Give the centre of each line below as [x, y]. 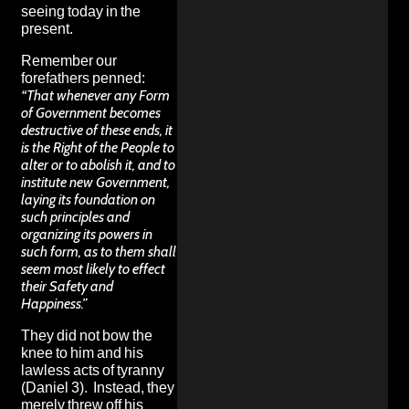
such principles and [75, 216]
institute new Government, [95, 182]
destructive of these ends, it [97, 130]
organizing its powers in [87, 234]
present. [47, 28]
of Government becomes [91, 112]
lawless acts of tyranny [93, 370]
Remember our [69, 60]
